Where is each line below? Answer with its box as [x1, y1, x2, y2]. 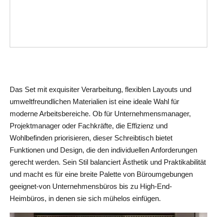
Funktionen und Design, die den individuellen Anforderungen [10, 146, 197, 154]
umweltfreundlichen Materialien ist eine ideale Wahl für [10, 97, 179, 106]
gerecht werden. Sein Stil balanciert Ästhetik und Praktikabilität [10, 158, 206, 166]
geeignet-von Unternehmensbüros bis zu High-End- [10, 182, 172, 190]
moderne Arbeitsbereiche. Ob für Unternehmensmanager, [10, 109, 191, 118]
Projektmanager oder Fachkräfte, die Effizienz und [10, 122, 168, 130]
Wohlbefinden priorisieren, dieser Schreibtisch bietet [10, 134, 172, 142]
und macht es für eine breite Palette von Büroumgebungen [10, 170, 193, 178]
